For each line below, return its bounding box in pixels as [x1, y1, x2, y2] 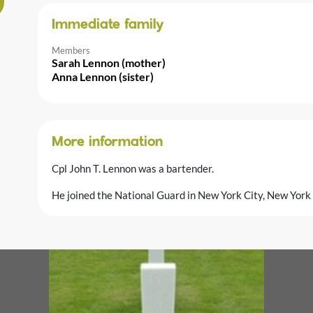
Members [52, 44, 90, 56]
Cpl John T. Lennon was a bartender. [52, 161, 214, 175]
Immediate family [52, 17, 164, 32]
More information [52, 135, 163, 150]
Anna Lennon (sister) [52, 69, 154, 83]
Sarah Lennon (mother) [52, 55, 166, 69]
